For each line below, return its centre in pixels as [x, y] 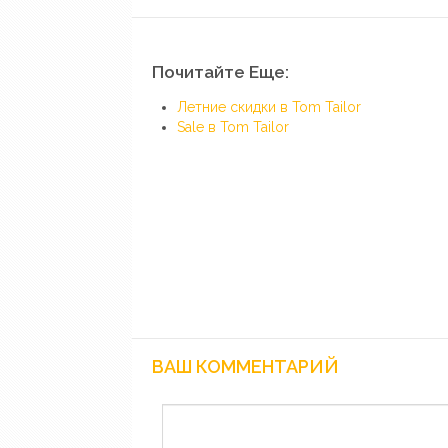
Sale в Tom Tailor [233, 127]
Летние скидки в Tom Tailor [269, 107]
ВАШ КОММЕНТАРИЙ [245, 366]
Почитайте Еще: [220, 72]
